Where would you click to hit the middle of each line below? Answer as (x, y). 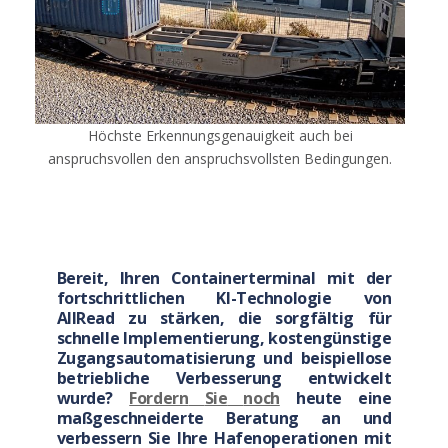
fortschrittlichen (120, 298)
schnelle (88, 338)
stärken (189, 318)
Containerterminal (243, 278)
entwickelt (349, 378)
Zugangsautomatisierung (156, 358)
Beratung (262, 418)
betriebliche (103, 378)
